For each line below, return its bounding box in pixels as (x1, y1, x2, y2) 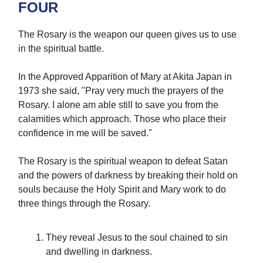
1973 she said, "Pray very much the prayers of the (18, 86, 224, 96)
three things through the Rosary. (18, 198, 150, 209)
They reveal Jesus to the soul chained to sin (46, 232, 228, 243)
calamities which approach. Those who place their (18, 114, 226, 124)
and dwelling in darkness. (46, 247, 152, 257)
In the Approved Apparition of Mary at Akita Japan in (18, 72, 232, 82)
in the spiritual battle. (18, 43, 104, 54)
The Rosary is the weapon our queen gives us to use (18, 29, 237, 40)
